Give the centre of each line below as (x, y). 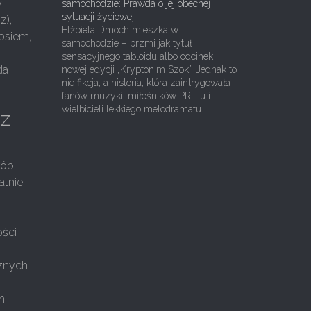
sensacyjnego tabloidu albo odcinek (137, 56)
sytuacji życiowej (98, 17)
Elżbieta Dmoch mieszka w (120, 30)
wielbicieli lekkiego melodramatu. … (136, 109)
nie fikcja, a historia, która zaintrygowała (146, 83)
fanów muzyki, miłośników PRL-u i (136, 96)
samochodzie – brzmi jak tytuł (127, 43)
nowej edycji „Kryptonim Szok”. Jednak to (149, 69)
